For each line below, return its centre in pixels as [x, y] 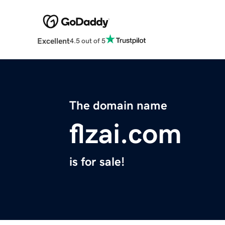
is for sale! [97, 162]
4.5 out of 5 [87, 40]
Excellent [53, 41]
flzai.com [126, 134]
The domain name [118, 106]
